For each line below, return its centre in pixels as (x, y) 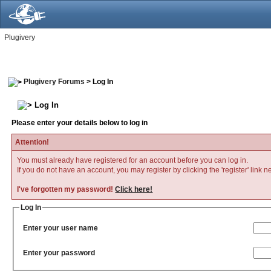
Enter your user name (61, 228)
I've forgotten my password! (66, 190)
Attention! (32, 142)
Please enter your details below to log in (80, 123)
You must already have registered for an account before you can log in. (133, 161)
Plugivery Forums (54, 82)
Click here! (134, 190)
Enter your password (59, 253)
